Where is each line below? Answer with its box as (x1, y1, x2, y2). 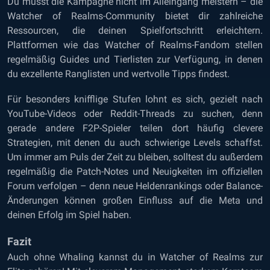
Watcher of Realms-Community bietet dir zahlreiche (7, 10, 263, 22)
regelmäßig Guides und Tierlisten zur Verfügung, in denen (7, 54, 263, 65)
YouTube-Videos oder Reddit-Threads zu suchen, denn (7, 108, 263, 119)
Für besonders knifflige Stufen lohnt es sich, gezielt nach (7, 93, 263, 105)
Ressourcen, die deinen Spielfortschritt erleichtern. (7, 25, 263, 36)
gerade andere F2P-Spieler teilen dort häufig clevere (7, 122, 263, 134)
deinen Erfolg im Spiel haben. (7, 209, 131, 221)
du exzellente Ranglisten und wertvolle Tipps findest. (7, 68, 230, 80)
